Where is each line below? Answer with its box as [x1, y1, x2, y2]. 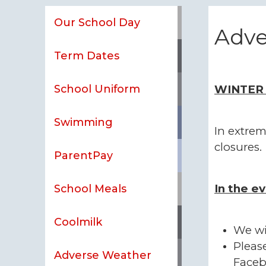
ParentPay [54, 148, 113, 161]
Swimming [54, 115, 113, 128]
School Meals [54, 182, 127, 195]
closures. [214, 140, 262, 154]
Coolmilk [54, 215, 103, 228]
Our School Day [54, 15, 141, 28]
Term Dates [54, 49, 120, 62]
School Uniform [54, 82, 141, 95]
